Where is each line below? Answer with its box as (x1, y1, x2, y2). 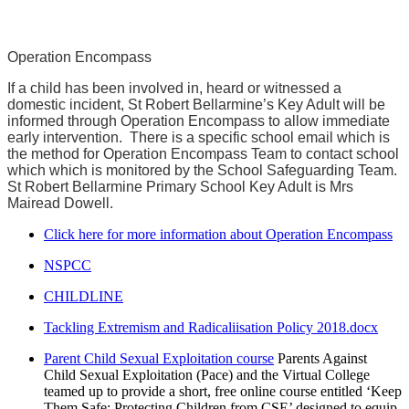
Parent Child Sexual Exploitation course (44, 351, 274, 367)
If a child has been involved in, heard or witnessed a (7, 80, 341, 97)
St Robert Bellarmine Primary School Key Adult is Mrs (7, 179, 353, 195)
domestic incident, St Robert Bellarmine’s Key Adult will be (7, 97, 385, 113)
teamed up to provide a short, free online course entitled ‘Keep (44, 383, 402, 400)
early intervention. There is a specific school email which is (7, 130, 390, 146)
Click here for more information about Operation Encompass (44, 226, 393, 243)
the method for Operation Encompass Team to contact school (7, 146, 399, 163)
